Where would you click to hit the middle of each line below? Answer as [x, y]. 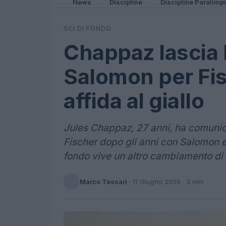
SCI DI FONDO [88, 29]
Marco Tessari [103, 181]
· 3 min [192, 181]
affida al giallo [134, 101]
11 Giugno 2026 [157, 181]
